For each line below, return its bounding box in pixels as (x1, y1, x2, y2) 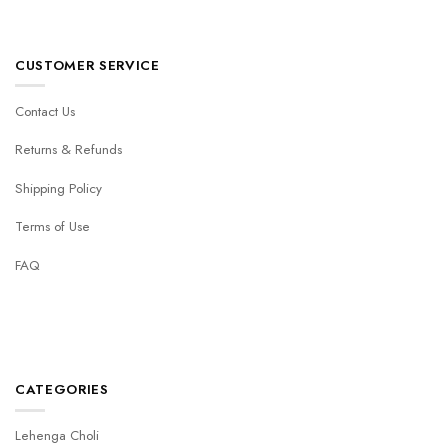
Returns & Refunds (15, 140, 122, 160)
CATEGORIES (15, 379, 109, 399)
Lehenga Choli (15, 425, 99, 445)
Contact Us (15, 101, 75, 121)
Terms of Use (15, 217, 90, 237)
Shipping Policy (15, 178, 102, 198)
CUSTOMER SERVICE (15, 55, 160, 75)
